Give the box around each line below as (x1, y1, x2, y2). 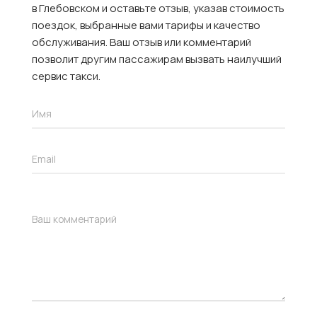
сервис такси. (32, 68, 100, 83)
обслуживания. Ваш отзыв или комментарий (32, 34, 251, 50)
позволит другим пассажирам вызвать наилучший (32, 51, 282, 67)
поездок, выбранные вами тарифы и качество (32, 17, 260, 33)
